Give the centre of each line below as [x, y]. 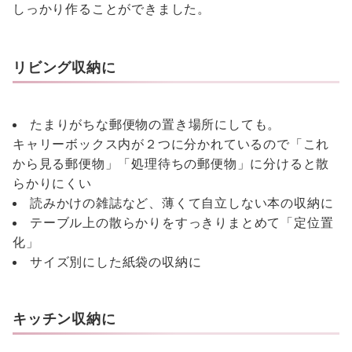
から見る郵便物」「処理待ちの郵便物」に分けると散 [171, 163]
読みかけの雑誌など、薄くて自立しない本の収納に [182, 203]
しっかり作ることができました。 [112, 9]
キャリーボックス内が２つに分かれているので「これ [171, 144]
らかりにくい [52, 183]
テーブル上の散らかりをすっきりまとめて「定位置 [182, 222]
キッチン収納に [64, 319]
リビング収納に [64, 67]
